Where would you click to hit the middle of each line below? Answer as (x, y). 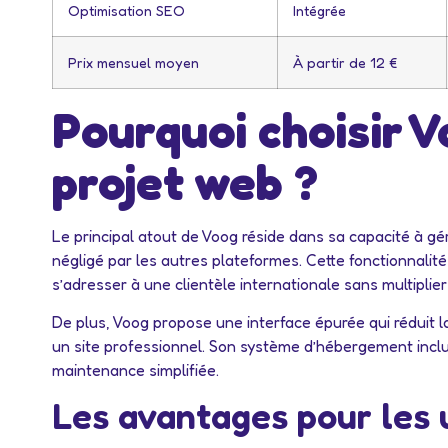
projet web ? (185, 181)
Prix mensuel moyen (133, 62)
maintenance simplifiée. (135, 369)
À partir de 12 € (345, 62)
